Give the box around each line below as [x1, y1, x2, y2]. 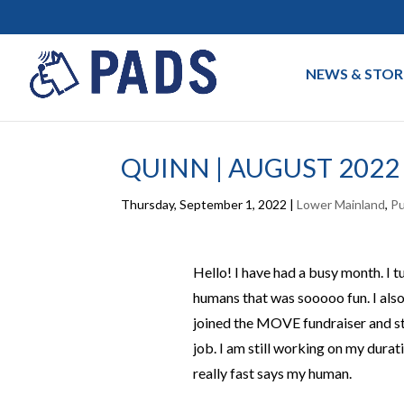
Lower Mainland [297, 197, 386, 212]
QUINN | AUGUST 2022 [121, 151, 400, 183]
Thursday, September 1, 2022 [121, 197, 288, 212]
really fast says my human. [192, 363, 352, 381]
